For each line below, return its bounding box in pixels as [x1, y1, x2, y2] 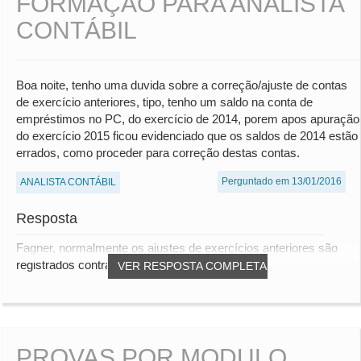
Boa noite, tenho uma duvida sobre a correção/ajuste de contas [16, 78, 347, 93]
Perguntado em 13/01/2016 [222, 176, 342, 188]
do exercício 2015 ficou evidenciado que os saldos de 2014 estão [16, 129, 358, 143]
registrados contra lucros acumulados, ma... [16, 258, 247, 272]
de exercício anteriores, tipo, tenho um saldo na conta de [16, 95, 313, 110]
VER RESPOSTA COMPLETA [118, 259, 267, 273]
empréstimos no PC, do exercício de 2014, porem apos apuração [16, 112, 359, 127]
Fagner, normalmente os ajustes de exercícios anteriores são [16, 241, 338, 255]
